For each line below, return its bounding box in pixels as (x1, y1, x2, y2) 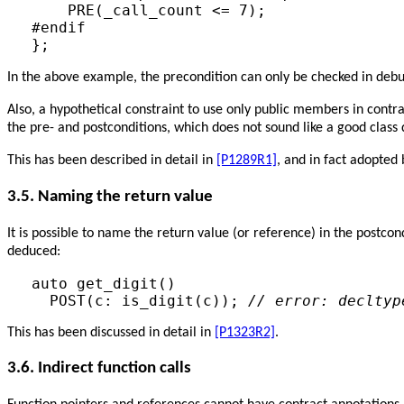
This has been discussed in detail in (7, 325, 215, 340)
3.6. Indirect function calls (7, 360, 191, 378)
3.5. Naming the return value (7, 188, 213, 206)
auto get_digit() (31, 274, 176, 292)
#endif (31, 19, 86, 37)
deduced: (7, 243, 60, 259)
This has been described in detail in (7, 153, 216, 169)
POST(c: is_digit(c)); (31, 291, 248, 309)
